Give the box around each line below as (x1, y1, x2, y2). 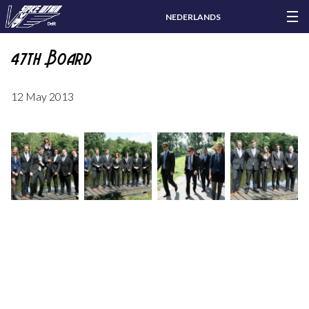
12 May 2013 (11, 90, 74, 103)
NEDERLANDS (166, 12, 221, 22)
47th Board (11, 46, 92, 69)
